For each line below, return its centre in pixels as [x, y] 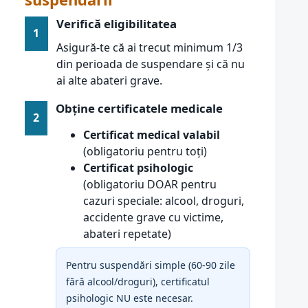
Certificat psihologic [138, 168]
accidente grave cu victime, [153, 217]
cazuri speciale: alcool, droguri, [164, 201]
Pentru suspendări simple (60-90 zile [151, 265]
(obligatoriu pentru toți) [145, 151]
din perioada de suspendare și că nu [151, 64]
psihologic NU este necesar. [130, 298]
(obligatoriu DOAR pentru [150, 184]
